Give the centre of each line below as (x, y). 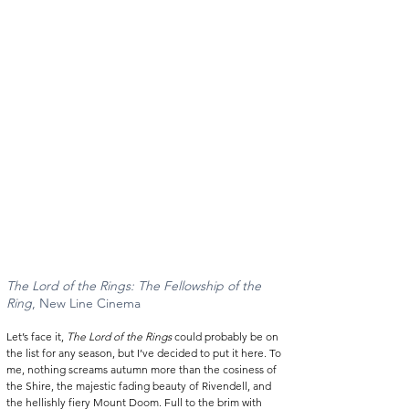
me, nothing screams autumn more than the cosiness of (143, 369)
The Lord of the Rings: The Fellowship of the (136, 285)
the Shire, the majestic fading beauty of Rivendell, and (140, 385)
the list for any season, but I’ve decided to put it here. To (145, 352)
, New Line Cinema (88, 303)
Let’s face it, (37, 336)
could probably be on (226, 336)
